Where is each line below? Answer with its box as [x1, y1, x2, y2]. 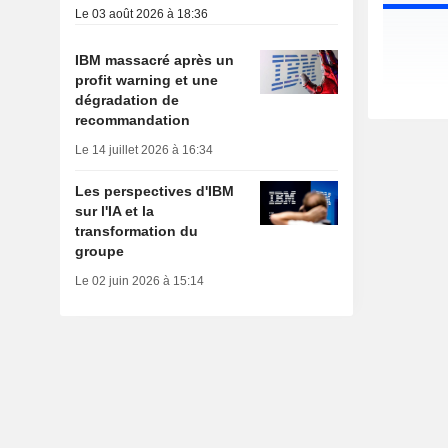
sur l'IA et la [74, 203, 154, 220]
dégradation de [74, 92, 179, 109]
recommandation [74, 112, 190, 129]
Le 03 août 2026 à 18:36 [74, 7, 208, 22]
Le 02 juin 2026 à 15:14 [74, 274, 204, 289]
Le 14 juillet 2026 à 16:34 [74, 143, 213, 158]
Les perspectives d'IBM [74, 183, 234, 200]
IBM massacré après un [74, 52, 234, 69]
